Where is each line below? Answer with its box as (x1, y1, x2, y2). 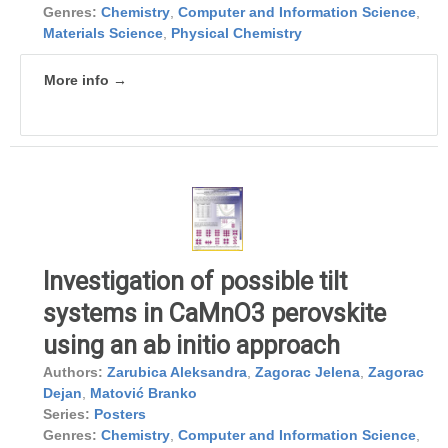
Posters (94, 406, 146, 423)
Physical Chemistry (171, 25, 302, 42)
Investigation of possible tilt (43, 267, 347, 297)
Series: (43, 406, 90, 423)
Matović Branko (90, 385, 197, 402)
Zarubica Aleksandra (107, 364, 247, 381)
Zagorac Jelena (255, 364, 360, 381)
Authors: (43, 364, 103, 381)
